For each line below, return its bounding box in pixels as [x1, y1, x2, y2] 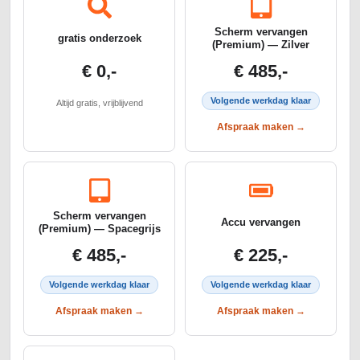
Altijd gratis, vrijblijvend [55, 98, 143, 108]
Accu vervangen [221, 216, 301, 229]
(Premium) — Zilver [212, 39, 309, 51]
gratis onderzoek [57, 32, 141, 45]
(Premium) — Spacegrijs [38, 223, 161, 235]
